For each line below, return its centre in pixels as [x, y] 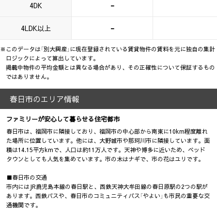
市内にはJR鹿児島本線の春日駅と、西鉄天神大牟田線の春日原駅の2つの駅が [107, 187]
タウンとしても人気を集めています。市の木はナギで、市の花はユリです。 [105, 159]
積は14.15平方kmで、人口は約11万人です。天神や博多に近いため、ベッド [106, 150]
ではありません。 [29, 77]
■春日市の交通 [27, 178]
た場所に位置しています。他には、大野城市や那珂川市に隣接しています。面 [108, 141]
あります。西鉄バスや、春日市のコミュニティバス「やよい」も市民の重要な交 [108, 196]
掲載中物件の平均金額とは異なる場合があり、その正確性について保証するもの [110, 68]
